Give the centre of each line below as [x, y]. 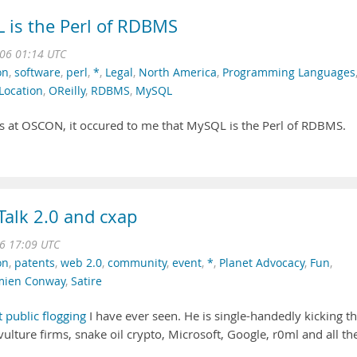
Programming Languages [289, 73]
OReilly [67, 91]
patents [35, 263]
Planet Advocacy [262, 263]
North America [178, 73]
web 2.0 [81, 263]
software [37, 73]
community [137, 263]
